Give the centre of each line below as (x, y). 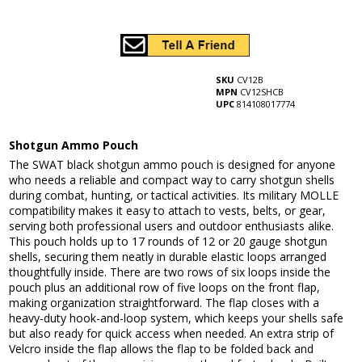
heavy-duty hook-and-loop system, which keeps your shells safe (177, 318)
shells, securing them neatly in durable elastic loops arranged (168, 257)
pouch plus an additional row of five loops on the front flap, (165, 288)
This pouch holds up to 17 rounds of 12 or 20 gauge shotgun (168, 242)
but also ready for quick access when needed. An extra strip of (172, 334)
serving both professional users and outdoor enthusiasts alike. (172, 226)
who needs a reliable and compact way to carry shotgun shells (172, 180)
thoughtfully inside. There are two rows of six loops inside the (170, 272)
